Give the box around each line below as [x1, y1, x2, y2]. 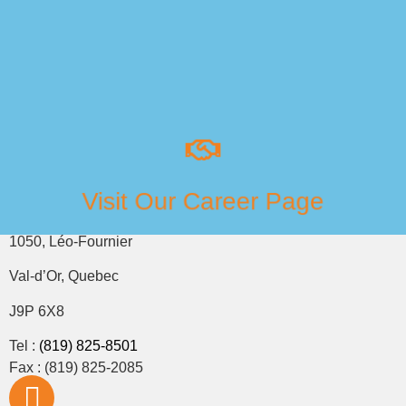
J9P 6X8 [9, 303, 64, 319]
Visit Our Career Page [82, 187, 324, 215]
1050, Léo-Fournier [9, 233, 132, 249]
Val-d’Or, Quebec [9, 268, 119, 285]
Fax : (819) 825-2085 [9, 359, 143, 375]
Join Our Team [104, 51, 302, 85]
